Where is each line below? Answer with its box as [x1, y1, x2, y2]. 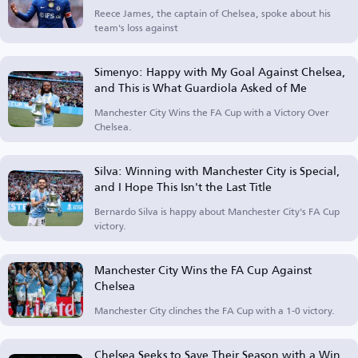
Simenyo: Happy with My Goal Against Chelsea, [94, 61, 346, 82]
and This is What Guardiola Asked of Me [94, 77, 307, 98]
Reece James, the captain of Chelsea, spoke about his [94, 4, 331, 22]
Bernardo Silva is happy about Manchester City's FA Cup [94, 202, 340, 221]
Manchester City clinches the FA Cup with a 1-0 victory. [94, 301, 335, 320]
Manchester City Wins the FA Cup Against [94, 259, 312, 280]
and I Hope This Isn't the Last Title [94, 176, 272, 197]
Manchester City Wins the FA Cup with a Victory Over [94, 103, 329, 121]
